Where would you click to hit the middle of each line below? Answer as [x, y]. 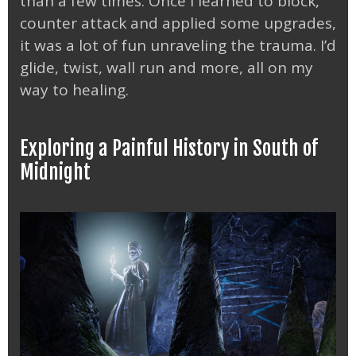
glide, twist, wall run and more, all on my [166, 67]
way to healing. [74, 89]
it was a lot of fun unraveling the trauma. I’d [178, 45]
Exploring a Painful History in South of [169, 149]
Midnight [55, 172]
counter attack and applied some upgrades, [178, 23]
